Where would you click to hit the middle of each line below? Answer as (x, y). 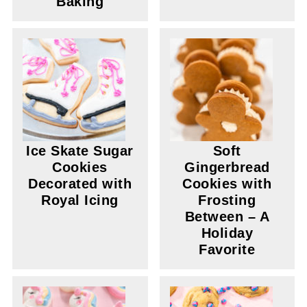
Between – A (227, 217)
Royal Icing (80, 200)
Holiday (227, 233)
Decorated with (80, 184)
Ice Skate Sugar (80, 151)
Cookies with (227, 184)
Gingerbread (227, 167)
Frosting (227, 200)
